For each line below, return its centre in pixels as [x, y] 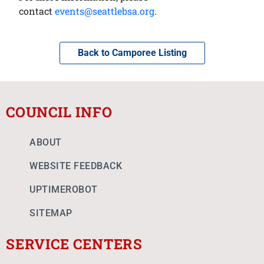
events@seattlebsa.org [105, 11]
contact [37, 11]
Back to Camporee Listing [132, 53]
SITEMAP [51, 213]
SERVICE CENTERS [74, 244]
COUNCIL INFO [59, 112]
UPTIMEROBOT [64, 189]
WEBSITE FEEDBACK [76, 166]
